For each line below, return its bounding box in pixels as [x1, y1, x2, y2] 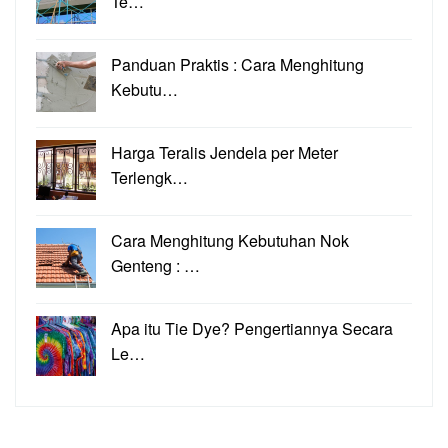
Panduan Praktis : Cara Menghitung [111, 53, 364, 76]
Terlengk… [111, 166, 188, 189]
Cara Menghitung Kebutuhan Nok [111, 229, 349, 252]
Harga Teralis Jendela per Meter [111, 141, 338, 164]
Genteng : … [111, 254, 200, 277]
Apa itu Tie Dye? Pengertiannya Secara [111, 317, 393, 340]
